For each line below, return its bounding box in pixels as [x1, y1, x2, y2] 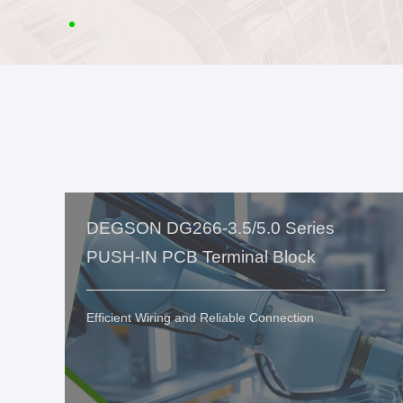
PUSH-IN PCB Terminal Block [86, 247, 316, 267]
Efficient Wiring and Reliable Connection [86, 309, 314, 325]
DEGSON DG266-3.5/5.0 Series [86, 219, 335, 238]
